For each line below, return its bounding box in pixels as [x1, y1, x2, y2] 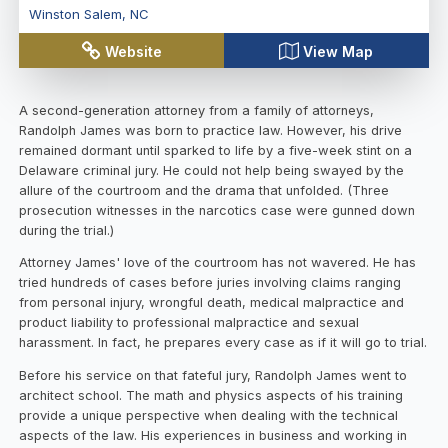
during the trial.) [19, 222, 115, 238]
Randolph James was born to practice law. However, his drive [19, 122, 403, 138]
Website [105, 42, 163, 60]
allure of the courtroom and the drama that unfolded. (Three [19, 182, 390, 198]
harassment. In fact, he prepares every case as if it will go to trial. [19, 335, 428, 351]
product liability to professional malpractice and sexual [19, 315, 360, 331]
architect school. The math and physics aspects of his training [19, 388, 404, 404]
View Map [303, 42, 374, 60]
